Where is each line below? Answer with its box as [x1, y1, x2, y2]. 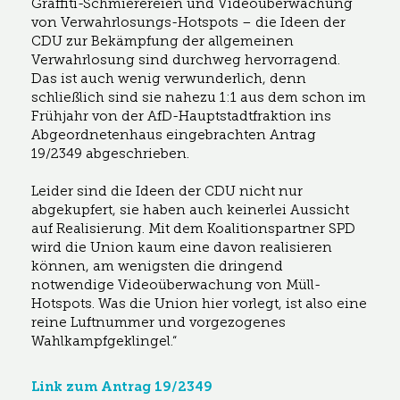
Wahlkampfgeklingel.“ [31, 332, 177, 349]
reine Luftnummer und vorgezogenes [31, 313, 286, 330]
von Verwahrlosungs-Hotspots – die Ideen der [31, 13, 346, 30]
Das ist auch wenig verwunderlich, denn [31, 70, 306, 87]
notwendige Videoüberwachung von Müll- [31, 276, 321, 293]
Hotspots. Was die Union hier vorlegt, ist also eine [31, 295, 367, 312]
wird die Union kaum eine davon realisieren [31, 238, 332, 255]
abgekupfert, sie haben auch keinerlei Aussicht [31, 201, 349, 218]
